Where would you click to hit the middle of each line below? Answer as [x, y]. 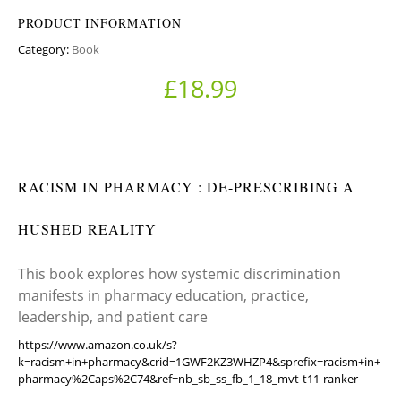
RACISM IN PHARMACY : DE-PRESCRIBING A [186, 187]
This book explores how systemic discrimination [179, 274]
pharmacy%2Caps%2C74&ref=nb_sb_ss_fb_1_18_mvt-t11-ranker [188, 379]
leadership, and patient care [113, 317]
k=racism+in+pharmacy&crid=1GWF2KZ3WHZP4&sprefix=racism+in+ [199, 362]
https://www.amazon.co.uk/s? [98, 345]
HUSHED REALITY [87, 229]
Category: [45, 50]
